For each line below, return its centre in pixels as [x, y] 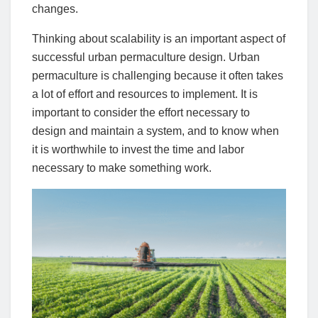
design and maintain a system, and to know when [155, 131]
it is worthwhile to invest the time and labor [138, 149]
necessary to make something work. [122, 168]
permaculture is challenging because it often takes [158, 75]
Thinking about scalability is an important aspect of [159, 38]
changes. [55, 9]
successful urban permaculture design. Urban [146, 57]
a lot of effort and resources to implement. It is [145, 94]
